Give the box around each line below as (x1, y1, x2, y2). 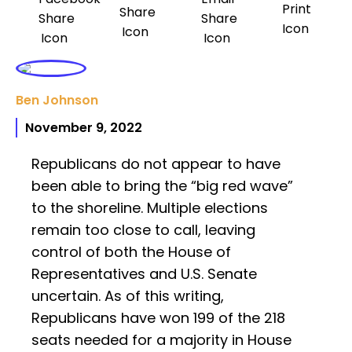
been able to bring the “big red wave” (31, 176, 293, 196)
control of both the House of (31, 242, 231, 262)
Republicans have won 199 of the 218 (31, 308, 285, 328)
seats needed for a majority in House (31, 330, 291, 350)
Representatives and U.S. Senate (31, 264, 257, 284)
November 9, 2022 (25, 119, 142, 137)
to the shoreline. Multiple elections (31, 198, 268, 218)
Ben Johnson (16, 91, 98, 110)
